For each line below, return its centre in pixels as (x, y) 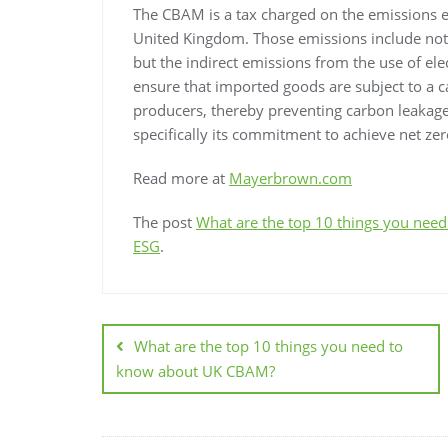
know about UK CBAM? (195, 370)
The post (164, 221)
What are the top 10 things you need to (268, 345)
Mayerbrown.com (290, 177)
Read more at (181, 177)
